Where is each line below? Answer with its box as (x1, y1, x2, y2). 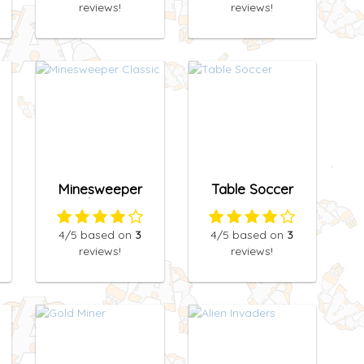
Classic (78, 194, 121, 212)
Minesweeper (57, 180, 142, 197)
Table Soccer (210, 180, 293, 197)
